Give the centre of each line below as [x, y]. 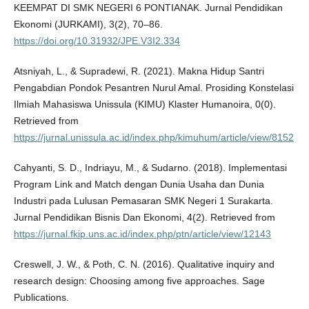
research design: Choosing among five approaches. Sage [139, 281]
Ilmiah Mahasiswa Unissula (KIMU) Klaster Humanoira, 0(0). [144, 104]
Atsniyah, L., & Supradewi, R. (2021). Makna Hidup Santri [139, 71]
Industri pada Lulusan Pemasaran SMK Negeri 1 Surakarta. [143, 201]
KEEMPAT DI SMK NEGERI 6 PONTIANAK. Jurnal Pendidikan [148, 8]
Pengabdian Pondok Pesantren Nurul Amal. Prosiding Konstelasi [153, 88]
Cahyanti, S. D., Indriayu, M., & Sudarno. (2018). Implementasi [150, 168]
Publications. [41, 298]
